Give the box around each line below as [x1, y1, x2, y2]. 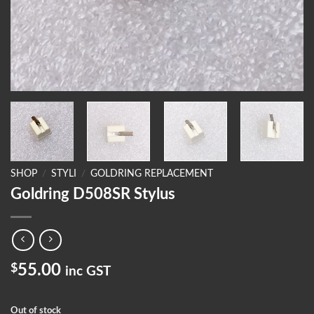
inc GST [65, 265, 111, 279]
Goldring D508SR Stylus [11, 186, 175, 202]
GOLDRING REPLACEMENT [90, 169, 214, 179]
